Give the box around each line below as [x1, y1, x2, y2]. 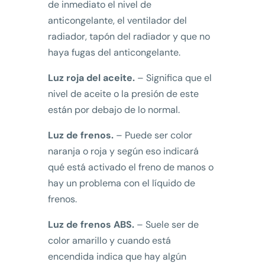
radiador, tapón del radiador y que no [47, 30, 210, 43]
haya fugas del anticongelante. [47, 46, 180, 59]
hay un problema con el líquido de [47, 177, 195, 190]
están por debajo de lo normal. [47, 104, 180, 117]
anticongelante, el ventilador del [47, 14, 187, 27]
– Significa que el [134, 72, 212, 85]
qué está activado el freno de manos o [47, 161, 214, 174]
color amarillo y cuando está [47, 234, 171, 247]
